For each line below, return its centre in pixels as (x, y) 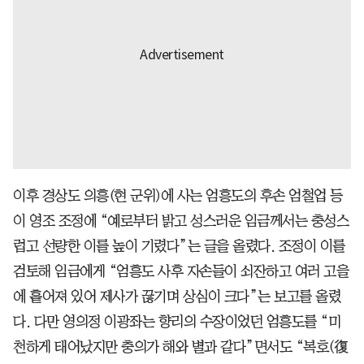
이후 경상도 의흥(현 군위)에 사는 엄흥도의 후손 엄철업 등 (178, 196)
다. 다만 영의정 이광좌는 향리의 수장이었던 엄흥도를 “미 (177, 322)
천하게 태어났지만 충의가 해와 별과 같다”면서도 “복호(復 (180, 347)
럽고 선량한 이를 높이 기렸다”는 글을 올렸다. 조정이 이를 (179, 247)
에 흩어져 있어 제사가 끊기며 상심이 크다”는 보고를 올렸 (177, 297)
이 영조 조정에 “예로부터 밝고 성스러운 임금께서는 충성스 (181, 221)
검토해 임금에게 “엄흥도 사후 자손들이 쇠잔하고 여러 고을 (181, 272)
